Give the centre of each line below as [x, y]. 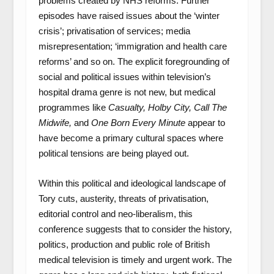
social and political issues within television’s [124, 77]
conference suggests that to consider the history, [135, 229]
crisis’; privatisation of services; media [114, 31]
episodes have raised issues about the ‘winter [129, 16]
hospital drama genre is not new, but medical [127, 92]
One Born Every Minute [138, 123]
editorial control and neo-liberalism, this [115, 214]
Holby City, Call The [187, 107]
